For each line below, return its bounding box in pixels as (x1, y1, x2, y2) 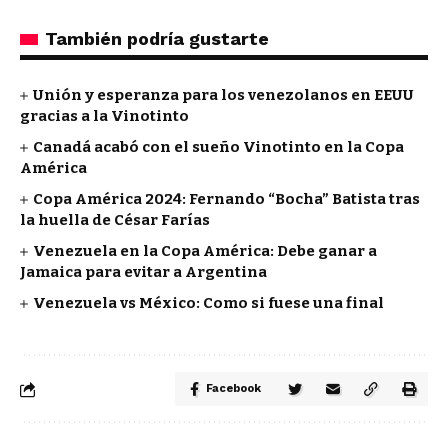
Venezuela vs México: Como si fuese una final (33, 294, 385, 312)
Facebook (206, 382, 261, 395)
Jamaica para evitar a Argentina (20, 263, 267, 281)
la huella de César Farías (20, 211, 210, 229)
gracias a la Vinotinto (20, 107, 189, 125)
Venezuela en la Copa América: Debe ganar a (33, 242, 378, 260)
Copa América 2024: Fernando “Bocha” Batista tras (33, 190, 421, 208)
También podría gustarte (45, 28, 269, 49)
